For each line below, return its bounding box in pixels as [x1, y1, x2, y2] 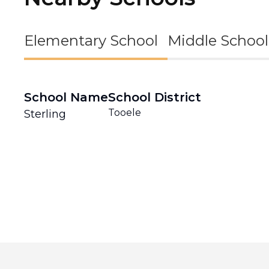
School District [108, 90, 201, 104]
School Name [24, 90, 108, 104]
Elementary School [24, 32, 158, 49]
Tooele [108, 107, 141, 118]
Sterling [24, 107, 66, 121]
